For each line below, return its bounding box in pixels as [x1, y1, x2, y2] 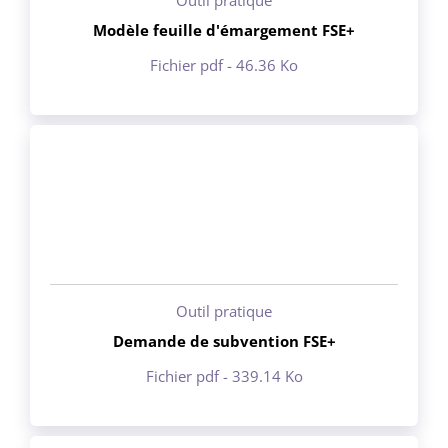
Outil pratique [176, 300, 272, 321]
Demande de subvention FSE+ [112, 330, 336, 351]
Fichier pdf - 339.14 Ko [145, 365, 303, 386]
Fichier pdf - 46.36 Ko [150, 54, 298, 75]
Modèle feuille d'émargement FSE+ [93, 19, 355, 40]
